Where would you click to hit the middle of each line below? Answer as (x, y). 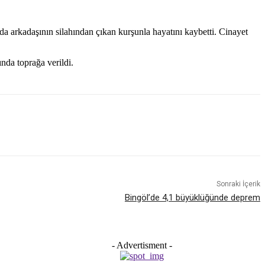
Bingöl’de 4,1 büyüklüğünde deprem (192, 198)
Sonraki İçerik (238, 184)
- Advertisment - (142, 245)
